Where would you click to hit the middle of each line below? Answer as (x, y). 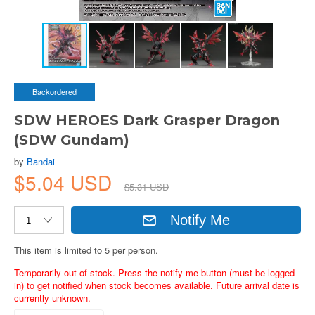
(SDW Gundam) (72, 140)
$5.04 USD (66, 182)
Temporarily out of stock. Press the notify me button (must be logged (154, 272)
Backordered (54, 91)
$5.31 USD (147, 187)
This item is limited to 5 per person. (86, 250)
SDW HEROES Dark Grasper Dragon (147, 120)
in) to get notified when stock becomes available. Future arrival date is (157, 285)
